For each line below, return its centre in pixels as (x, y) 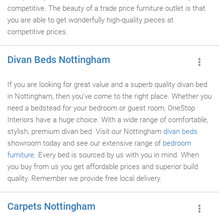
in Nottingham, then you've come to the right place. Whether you (109, 96)
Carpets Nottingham (51, 206)
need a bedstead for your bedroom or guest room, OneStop (101, 108)
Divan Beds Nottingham (59, 60)
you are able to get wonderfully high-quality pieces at (90, 20)
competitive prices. (38, 32)
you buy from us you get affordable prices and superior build (103, 167)
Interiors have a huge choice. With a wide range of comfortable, (108, 120)
